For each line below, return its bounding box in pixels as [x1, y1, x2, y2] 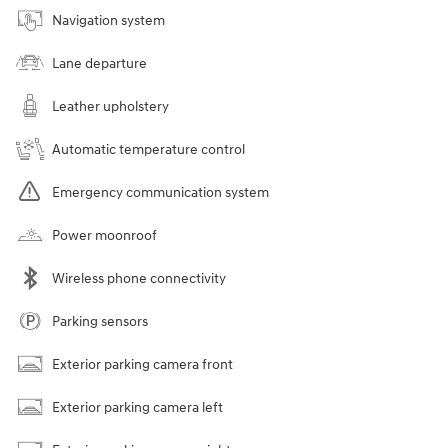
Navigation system [52, 11, 165, 29]
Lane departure [52, 54, 147, 72]
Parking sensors [52, 312, 148, 330]
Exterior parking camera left [52, 398, 223, 416]
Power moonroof [52, 226, 157, 244]
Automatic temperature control [52, 140, 245, 158]
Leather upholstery [52, 97, 169, 115]
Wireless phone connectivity [52, 269, 226, 287]
